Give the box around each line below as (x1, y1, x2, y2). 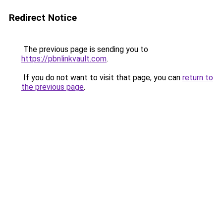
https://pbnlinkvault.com (21, 54, 107, 63)
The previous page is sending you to (21, 45, 148, 54)
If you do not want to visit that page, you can (21, 73, 182, 82)
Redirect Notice (9, 12, 77, 23)
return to (182, 73, 213, 82)
